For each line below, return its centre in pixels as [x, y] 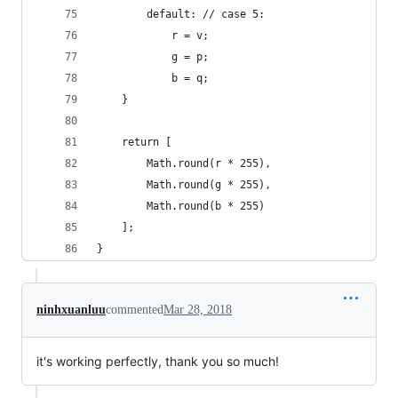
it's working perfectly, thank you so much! [158, 361]
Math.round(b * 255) [181, 206]
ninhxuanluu [71, 310]
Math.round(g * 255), [187, 185]
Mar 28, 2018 [198, 310]
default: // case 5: [181, 14]
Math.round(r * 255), [187, 163]
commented [135, 310]
